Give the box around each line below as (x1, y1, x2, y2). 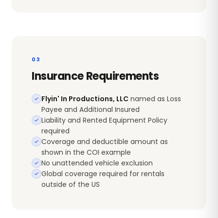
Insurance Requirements (32, 68, 159, 84)
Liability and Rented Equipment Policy (41, 115, 167, 125)
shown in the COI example (41, 147, 131, 157)
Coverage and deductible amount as (41, 136, 168, 146)
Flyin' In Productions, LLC (41, 93, 128, 104)
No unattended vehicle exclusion (41, 158, 153, 168)
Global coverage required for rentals (41, 168, 164, 179)
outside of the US (41, 179, 100, 189)
